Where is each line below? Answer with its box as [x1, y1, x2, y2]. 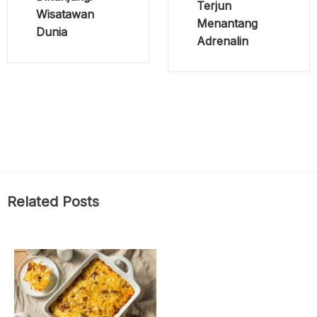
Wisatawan [36, 7, 94, 22]
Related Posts [7, 193, 99, 211]
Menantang [196, 16, 258, 31]
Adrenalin [196, 34, 248, 49]
